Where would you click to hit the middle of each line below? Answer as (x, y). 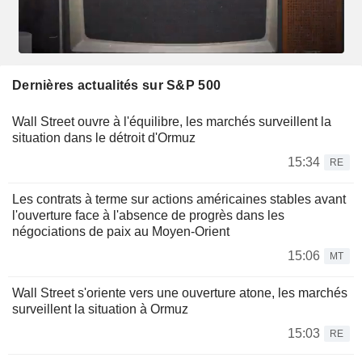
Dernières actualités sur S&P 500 (117, 85)
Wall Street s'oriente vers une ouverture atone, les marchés (180, 293)
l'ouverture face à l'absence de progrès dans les (148, 215)
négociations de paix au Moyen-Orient (121, 231)
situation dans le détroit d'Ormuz (104, 137)
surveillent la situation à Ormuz (100, 309)
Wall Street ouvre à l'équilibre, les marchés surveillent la (172, 121)
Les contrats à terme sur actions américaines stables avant (179, 199)
